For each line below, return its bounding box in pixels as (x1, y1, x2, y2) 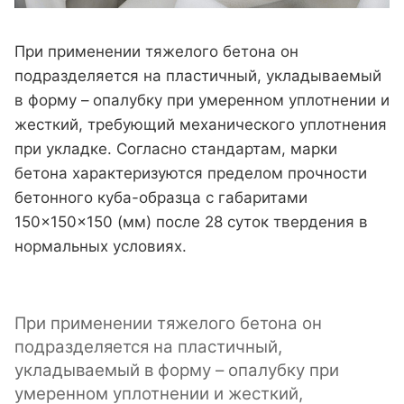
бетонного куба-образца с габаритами (14, 188, 308, 207)
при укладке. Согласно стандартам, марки (14, 140, 337, 159)
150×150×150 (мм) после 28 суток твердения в (14, 213, 368, 232)
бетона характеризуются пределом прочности (14, 164, 367, 183)
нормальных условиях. (14, 237, 187, 256)
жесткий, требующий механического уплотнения (14, 115, 387, 134)
